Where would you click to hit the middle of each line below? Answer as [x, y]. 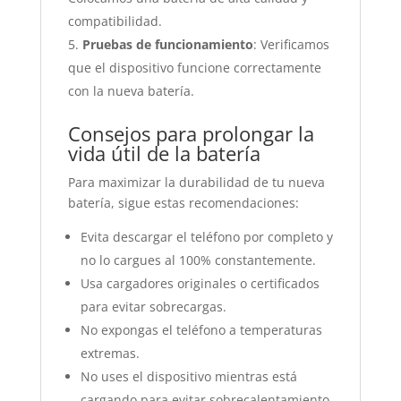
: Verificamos [291, 44]
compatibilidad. [115, 21]
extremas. [110, 353]
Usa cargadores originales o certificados [200, 283]
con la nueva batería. [131, 91]
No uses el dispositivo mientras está [188, 376]
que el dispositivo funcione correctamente [194, 68]
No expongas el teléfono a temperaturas [201, 330]
